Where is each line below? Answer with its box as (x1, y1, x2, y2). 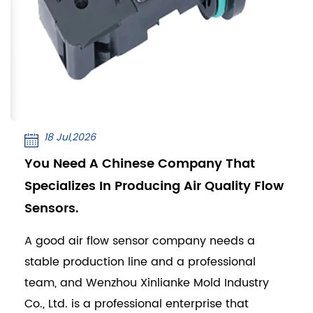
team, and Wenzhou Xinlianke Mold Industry (24, 273, 269, 292)
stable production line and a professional (24, 252, 256, 271)
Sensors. (24, 198, 78, 219)
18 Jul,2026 (44, 129, 96, 145)
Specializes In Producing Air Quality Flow (24, 175, 284, 196)
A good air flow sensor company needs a (24, 231, 255, 250)
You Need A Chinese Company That (24, 153, 255, 174)
